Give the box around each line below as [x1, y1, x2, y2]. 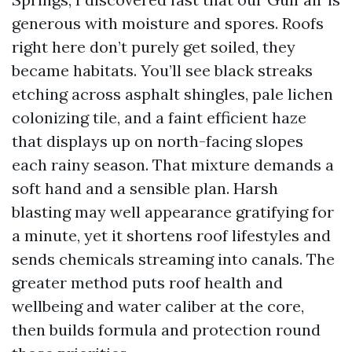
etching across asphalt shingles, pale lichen [12, 84, 333, 104]
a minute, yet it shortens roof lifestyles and [12, 225, 331, 245]
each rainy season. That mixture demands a [12, 155, 334, 174]
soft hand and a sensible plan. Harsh [12, 178, 278, 198]
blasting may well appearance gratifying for [12, 202, 334, 222]
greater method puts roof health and [12, 273, 283, 292]
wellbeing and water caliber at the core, [12, 296, 304, 316]
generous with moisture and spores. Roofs [12, 13, 324, 33]
